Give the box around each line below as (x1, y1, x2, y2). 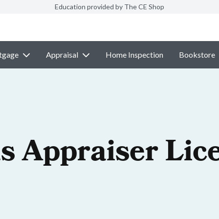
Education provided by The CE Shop (55, 2, 164, 11)
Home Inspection (105, 50, 163, 59)
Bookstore (178, 50, 215, 59)
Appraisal (45, 50, 78, 59)
